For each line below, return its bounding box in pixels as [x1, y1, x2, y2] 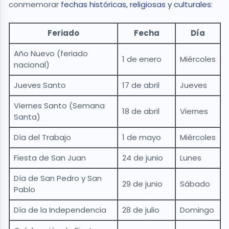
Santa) [14, 111, 40, 123]
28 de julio [122, 204, 159, 216]
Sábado [180, 178, 210, 190]
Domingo [180, 204, 214, 216]
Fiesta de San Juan [14, 152, 86, 164]
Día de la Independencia [14, 204, 106, 216]
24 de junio [122, 152, 163, 164]
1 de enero [122, 54, 162, 65]
